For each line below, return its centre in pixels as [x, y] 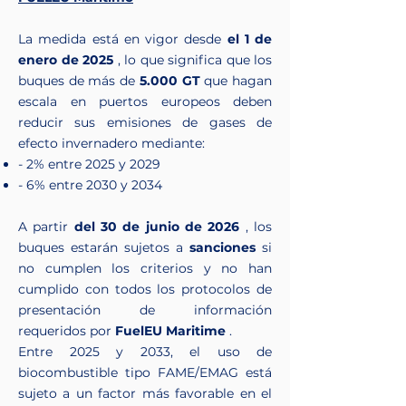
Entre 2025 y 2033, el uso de [145, 352]
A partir [46, 227]
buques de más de [79, 81]
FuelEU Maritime [170, 331]
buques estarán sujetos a [104, 247]
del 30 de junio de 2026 [157, 227]
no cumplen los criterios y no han [145, 268]
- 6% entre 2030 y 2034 [90, 185]
